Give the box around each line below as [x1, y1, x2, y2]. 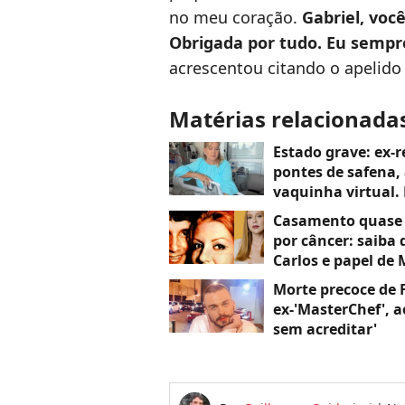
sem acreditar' [273, 319, 377, 340]
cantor [273, 270, 321, 291]
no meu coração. [169, 6, 302, 29]
